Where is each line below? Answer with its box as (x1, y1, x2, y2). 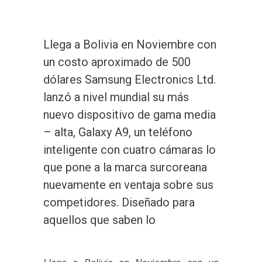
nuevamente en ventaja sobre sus (43, 178, 213, 192)
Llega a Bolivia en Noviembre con (43, 37, 216, 52)
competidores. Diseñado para (43, 195, 195, 210)
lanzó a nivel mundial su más (43, 90, 189, 105)
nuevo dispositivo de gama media (43, 108, 216, 122)
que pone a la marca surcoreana (43, 160, 207, 175)
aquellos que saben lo (43, 213, 156, 227)
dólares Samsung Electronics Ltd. (43, 73, 216, 87)
